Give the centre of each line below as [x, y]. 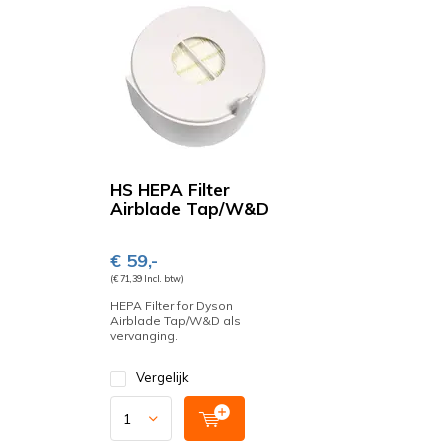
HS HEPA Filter [170, 189]
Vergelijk [162, 377]
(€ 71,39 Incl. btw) [147, 278]
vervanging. [144, 335]
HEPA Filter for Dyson [171, 305]
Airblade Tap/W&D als [175, 320]
